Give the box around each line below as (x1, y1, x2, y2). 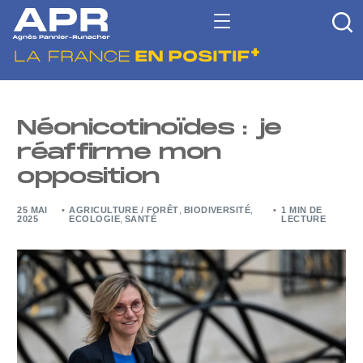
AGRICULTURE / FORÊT (69, 205, 179, 215)
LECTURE (281, 214, 327, 224)
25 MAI (17, 205, 48, 215)
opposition (17, 164, 160, 190)
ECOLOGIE (69, 214, 120, 224)
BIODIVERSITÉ (183, 205, 251, 215)
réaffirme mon (17, 140, 221, 165)
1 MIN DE (281, 205, 322, 215)
